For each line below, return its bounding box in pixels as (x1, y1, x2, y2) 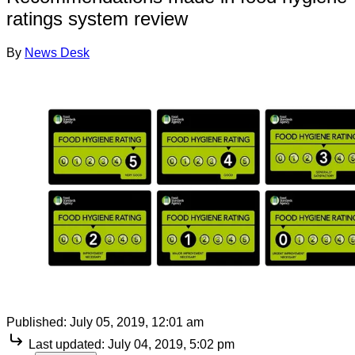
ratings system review (6, 7, 188, 29)
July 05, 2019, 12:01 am (70, 315, 204, 329)
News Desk (25, 45, 90, 59)
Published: (6, 315, 67, 329)
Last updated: (29, 337, 105, 351)
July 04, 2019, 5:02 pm (108, 337, 235, 351)
